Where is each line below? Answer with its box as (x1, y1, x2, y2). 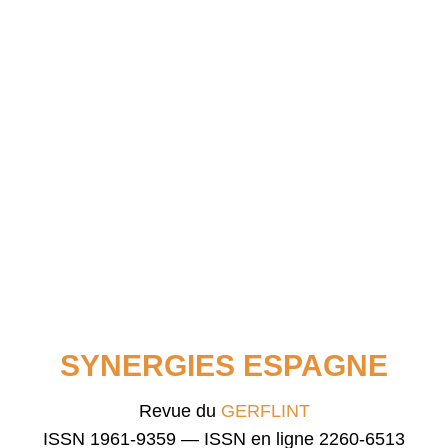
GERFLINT (220, 401, 310, 422)
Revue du (138, 401, 221, 422)
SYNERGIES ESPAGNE (60, 349, 388, 383)
